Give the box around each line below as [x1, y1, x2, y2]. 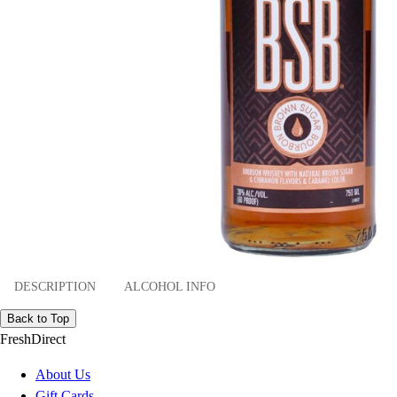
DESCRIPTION [14, 279, 96, 293]
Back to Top [7, 312, 69, 326]
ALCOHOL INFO [124, 279, 215, 293]
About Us [35, 367, 90, 383]
